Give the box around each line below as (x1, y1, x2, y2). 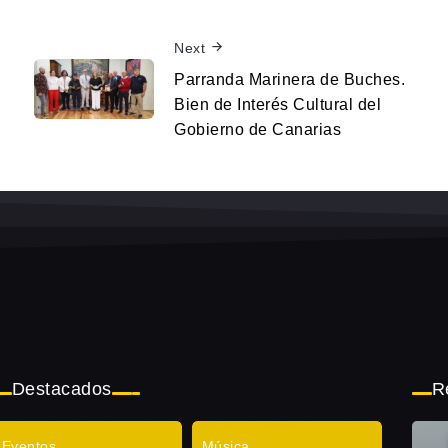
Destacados (11, 379, 112, 400)
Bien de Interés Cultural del (174, 95, 381, 113)
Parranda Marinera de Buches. (174, 70, 405, 88)
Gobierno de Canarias (174, 120, 341, 138)
